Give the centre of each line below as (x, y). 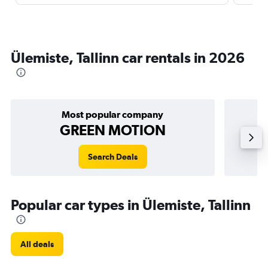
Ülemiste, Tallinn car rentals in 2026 (128, 57)
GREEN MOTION (112, 130)
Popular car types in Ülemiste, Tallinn (131, 205)
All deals (37, 244)
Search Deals (112, 157)
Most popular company (113, 114)
